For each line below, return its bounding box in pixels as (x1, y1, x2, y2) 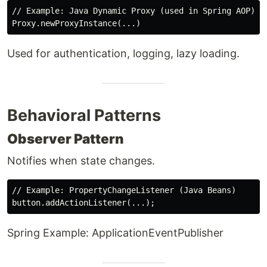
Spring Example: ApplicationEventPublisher (7, 226, 223, 239)
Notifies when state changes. (7, 154, 155, 167)
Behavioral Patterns (7, 105, 161, 125)
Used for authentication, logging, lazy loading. (7, 47, 240, 60)
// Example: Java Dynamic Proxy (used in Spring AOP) (12, 6, 255, 15)
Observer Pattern (7, 131, 124, 147)
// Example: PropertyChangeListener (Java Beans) (12, 185, 236, 195)
